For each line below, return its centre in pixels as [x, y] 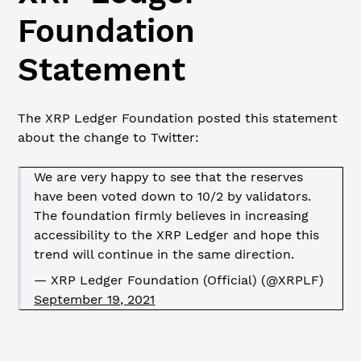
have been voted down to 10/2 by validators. [173, 196]
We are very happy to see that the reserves [169, 177]
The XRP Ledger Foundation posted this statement [178, 118]
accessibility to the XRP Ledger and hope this [177, 235]
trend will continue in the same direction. [164, 254]
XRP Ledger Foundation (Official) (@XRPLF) [186, 280]
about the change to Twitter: [109, 137]
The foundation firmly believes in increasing [172, 216]
